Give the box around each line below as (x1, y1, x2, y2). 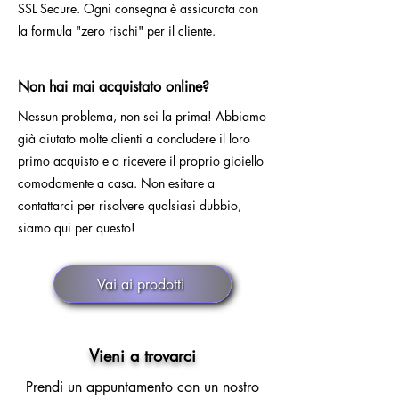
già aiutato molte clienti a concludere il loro (18, 130, 250, 148)
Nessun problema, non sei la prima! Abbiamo (18, 108, 266, 126)
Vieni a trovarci (89, 345, 196, 367)
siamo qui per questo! (18, 219, 135, 237)
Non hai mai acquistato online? (18, 77, 209, 97)
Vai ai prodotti (97, 274, 184, 294)
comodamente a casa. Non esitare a (18, 175, 215, 192)
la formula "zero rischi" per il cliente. (18, 22, 219, 40)
